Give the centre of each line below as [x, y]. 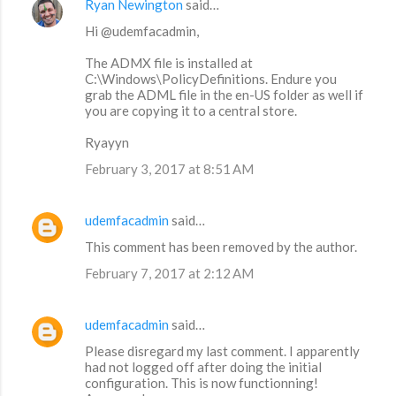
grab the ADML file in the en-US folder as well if [224, 95]
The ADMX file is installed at [169, 63]
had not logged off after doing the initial [203, 367]
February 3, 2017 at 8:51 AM [169, 169]
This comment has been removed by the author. [221, 247]
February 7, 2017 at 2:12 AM [169, 274]
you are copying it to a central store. [191, 111]
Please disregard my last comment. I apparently [222, 351]
